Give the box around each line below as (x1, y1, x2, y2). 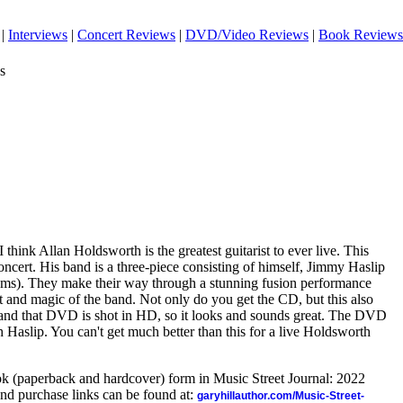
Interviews (8, 27, 67, 42)
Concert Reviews (77, 27, 175, 42)
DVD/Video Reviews (185, 27, 309, 42)
